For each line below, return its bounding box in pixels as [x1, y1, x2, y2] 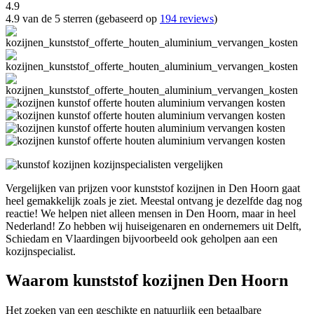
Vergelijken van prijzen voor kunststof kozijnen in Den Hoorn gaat [6, 182, 300, 194]
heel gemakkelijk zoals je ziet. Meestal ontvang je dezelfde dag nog [6, 194, 302, 207]
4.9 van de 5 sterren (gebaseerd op [6, 12, 160, 25]
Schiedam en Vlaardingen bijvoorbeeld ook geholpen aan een [6, 232, 278, 245]
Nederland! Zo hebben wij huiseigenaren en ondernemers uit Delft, [6, 219, 301, 232]
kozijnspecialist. [6, 245, 76, 257]
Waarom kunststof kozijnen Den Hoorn [6, 271, 288, 290]
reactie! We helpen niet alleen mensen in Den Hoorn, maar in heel [6, 207, 296, 219]
